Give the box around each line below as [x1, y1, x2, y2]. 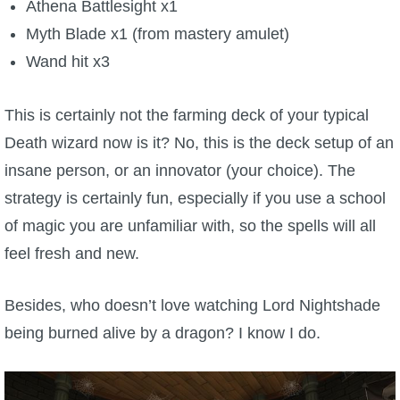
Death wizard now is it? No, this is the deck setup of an [4, 134, 394, 153]
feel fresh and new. [4, 245, 139, 263]
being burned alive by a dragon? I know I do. [4, 324, 321, 343]
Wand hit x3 [25, 53, 110, 71]
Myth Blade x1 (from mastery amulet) [25, 25, 289, 44]
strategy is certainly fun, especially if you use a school [4, 189, 386, 208]
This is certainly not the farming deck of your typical [4, 106, 369, 125]
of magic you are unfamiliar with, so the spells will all [4, 217, 376, 236]
